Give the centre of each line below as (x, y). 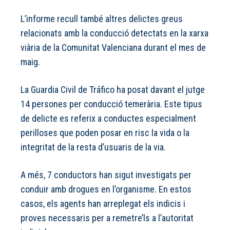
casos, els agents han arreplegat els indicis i (103, 204)
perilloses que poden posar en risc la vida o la (105, 133)
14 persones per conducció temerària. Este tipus (111, 104)
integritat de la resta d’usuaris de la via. (93, 147)
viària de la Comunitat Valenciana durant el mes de (113, 48)
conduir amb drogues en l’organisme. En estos (106, 189)
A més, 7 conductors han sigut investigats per (106, 175)
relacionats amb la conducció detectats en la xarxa (114, 33)
